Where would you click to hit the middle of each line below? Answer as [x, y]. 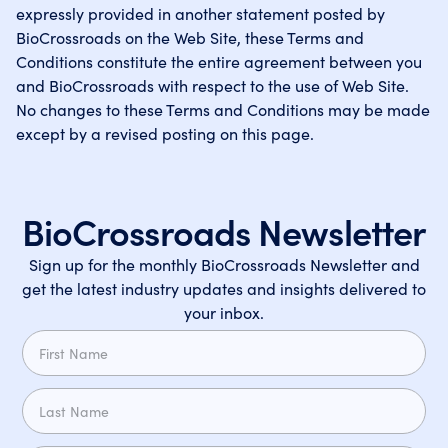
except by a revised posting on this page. [165, 133]
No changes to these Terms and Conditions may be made [223, 109]
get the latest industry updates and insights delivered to [224, 288]
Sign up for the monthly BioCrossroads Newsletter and [224, 264]
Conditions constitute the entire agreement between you [219, 61]
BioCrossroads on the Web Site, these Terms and [190, 37]
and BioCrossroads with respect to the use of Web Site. [212, 85]
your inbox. [224, 312]
